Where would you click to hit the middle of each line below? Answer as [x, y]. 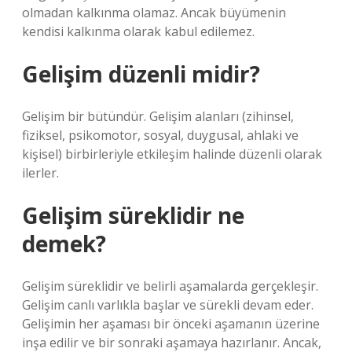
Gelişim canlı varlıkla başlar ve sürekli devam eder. [168, 305]
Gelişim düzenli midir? [141, 74]
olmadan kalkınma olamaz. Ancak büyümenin [154, 13]
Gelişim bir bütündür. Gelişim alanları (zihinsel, [158, 116]
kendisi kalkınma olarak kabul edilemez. [138, 31]
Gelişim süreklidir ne [133, 215]
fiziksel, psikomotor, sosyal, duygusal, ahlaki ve [160, 135]
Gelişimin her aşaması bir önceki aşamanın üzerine [171, 324]
